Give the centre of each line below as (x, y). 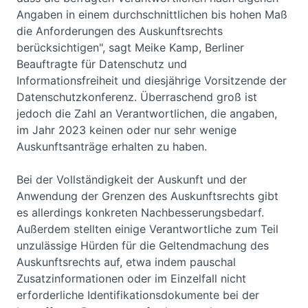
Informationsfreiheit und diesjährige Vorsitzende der (152, 81)
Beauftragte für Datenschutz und (102, 64)
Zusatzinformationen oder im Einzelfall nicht (131, 279)
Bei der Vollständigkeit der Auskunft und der (132, 180)
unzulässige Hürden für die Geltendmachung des (143, 246)
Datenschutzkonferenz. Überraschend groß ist (137, 97)
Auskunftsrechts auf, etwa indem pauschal (126, 262)
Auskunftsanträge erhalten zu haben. (112, 147)
